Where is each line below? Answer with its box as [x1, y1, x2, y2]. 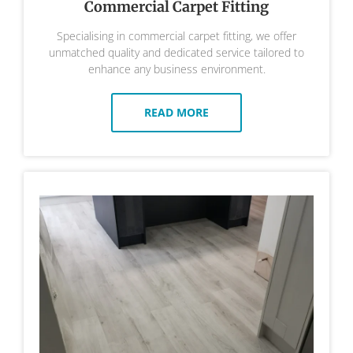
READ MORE [144, 105, 209, 121]
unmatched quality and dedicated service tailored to [49, 45, 304, 61]
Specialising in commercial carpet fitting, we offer [57, 28, 296, 44]
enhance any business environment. [87, 61, 266, 77]
